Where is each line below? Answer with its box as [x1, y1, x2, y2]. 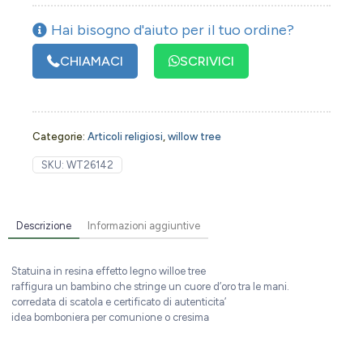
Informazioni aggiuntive [88, 219, 200, 232]
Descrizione [16, 219, 71, 232]
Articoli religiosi [88, 130, 163, 143]
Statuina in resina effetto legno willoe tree [11, 264, 207, 277]
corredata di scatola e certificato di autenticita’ [11, 295, 227, 308]
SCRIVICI [180, 53, 234, 69]
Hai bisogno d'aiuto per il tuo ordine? [51, 20, 294, 39]
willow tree [168, 130, 221, 143]
